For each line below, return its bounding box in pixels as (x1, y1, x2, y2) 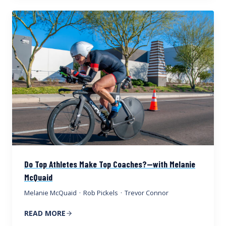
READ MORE (24, 208, 66, 218)
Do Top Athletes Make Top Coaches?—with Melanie (24, 158, 195, 169)
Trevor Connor (125, 188, 169, 197)
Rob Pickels (83, 188, 119, 197)
